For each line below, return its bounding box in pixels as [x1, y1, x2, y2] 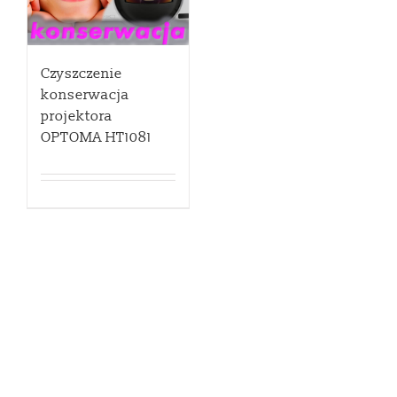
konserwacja [41, 86, 129, 105]
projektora [41, 107, 113, 126]
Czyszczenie [41, 65, 122, 83]
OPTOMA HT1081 [41, 128, 152, 147]
